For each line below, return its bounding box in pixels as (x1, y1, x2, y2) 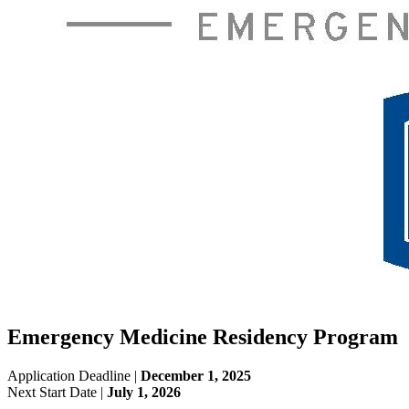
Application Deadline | (7, 367, 141, 383)
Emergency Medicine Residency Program (7, 324, 398, 349)
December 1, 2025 (141, 367, 251, 383)
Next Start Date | (7, 383, 107, 400)
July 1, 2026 (107, 383, 181, 400)
